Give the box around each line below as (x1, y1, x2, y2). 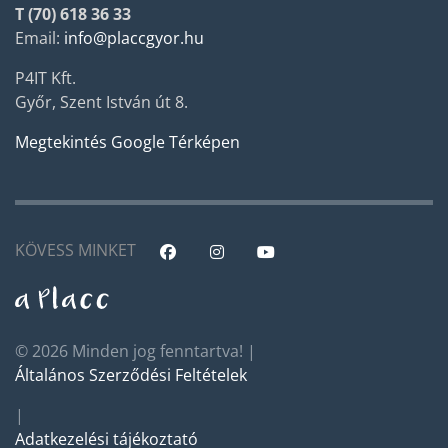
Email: (15, 27, 64, 50)
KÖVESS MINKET (15, 239, 136, 262)
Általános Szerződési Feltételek (15, 364, 247, 387)
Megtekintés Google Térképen (15, 131, 240, 154)
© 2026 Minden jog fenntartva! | (15, 340, 256, 363)
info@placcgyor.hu (64, 27, 204, 50)
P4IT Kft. (15, 67, 76, 90)
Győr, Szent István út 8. (15, 91, 188, 114)
